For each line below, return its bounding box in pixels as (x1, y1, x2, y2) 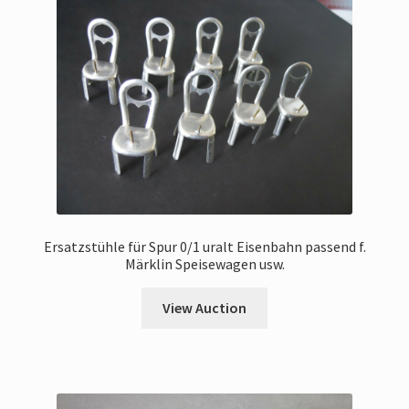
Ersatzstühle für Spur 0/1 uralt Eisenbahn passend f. (43, 236, 366, 256)
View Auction (163, 298, 246, 317)
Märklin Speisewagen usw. (124, 254, 285, 273)
